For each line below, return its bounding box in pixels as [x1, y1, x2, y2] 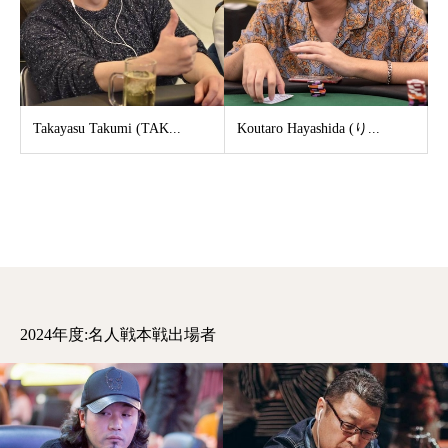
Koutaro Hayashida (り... [236, 121, 380, 136]
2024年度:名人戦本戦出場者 [20, 326, 216, 343]
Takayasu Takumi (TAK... [33, 121, 181, 136]
